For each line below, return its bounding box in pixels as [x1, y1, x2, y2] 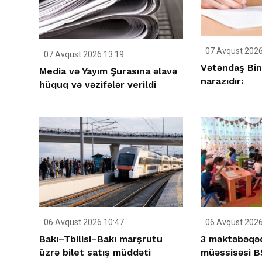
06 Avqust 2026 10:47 [42, 218, 124, 227]
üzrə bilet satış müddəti [39, 247, 151, 258]
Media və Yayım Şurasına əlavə [39, 65, 177, 77]
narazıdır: [200, 75, 243, 87]
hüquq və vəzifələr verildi [39, 78, 156, 90]
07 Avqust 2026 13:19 [42, 49, 124, 59]
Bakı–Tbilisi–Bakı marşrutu [39, 233, 163, 245]
